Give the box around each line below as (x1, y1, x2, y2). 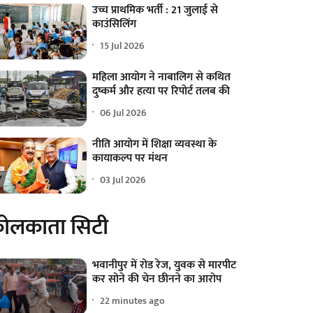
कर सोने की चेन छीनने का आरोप (92, 270, 222, 289)
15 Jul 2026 (100, 37, 145, 54)
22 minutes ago (100, 292, 166, 309)
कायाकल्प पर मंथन (92, 149, 168, 168)
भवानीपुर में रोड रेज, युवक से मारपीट (92, 256, 237, 275)
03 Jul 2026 (100, 171, 147, 188)
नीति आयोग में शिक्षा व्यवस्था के (92, 135, 217, 154)
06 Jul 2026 (100, 104, 147, 121)
